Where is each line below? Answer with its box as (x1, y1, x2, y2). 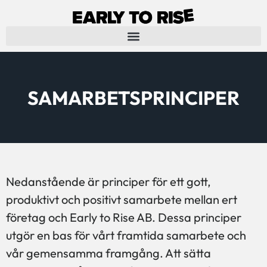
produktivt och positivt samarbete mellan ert (6, 191, 237, 207)
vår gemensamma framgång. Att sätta (6, 245, 211, 260)
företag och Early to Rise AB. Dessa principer (6, 209, 241, 225)
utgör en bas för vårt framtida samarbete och (6, 227, 246, 243)
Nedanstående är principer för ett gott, (6, 173, 211, 189)
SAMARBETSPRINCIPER (27, 85, 240, 110)
